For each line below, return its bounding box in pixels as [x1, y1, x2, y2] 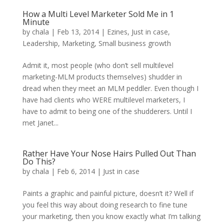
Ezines [106, 27, 127, 37]
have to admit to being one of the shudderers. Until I [22, 106, 192, 116]
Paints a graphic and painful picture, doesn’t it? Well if [22, 188, 193, 198]
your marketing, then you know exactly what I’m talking [22, 211, 200, 221]
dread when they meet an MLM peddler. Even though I [22, 83, 198, 93]
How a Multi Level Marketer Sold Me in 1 [22, 8, 174, 20]
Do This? [22, 156, 55, 167]
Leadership [22, 38, 58, 48]
